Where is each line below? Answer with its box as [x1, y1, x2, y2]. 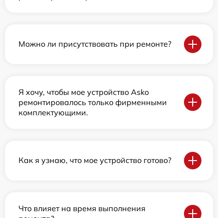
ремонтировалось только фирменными [18, 97, 167, 107]
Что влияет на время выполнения [18, 203, 145, 213]
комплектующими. [18, 107, 88, 117]
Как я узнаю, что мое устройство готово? [18, 155, 171, 165]
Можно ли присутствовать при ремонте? [18, 39, 171, 49]
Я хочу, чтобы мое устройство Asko [18, 87, 149, 97]
